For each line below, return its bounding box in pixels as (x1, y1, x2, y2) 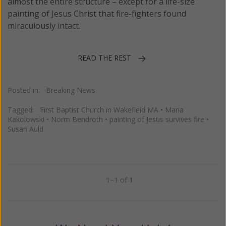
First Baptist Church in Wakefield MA (40, 104, 158, 115)
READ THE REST (78, 53, 131, 63)
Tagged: (8, 104, 40, 115)
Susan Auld (8, 124, 43, 134)
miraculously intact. (8, 20, 80, 31)
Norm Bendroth (51, 114, 103, 124)
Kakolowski (8, 114, 44, 124)
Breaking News (46, 85, 95, 95)
